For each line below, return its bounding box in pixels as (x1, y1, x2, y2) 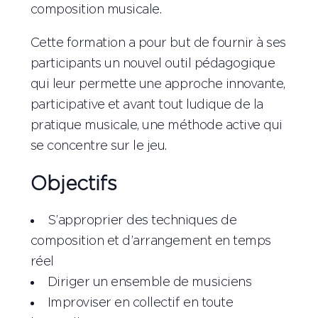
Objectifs (30, 175, 117, 195)
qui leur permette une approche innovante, (30, 78, 285, 92)
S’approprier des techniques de (47, 214, 237, 228)
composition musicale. (30, 4, 162, 17)
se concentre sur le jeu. (30, 140, 167, 153)
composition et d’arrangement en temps (30, 235, 271, 248)
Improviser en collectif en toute (47, 297, 234, 310)
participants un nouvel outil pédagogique (30, 57, 275, 71)
